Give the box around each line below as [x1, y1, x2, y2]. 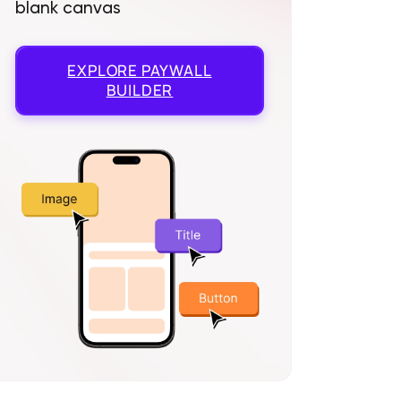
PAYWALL [138, 59, 212, 81]
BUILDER [106, 79, 174, 100]
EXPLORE [67, 59, 139, 81]
